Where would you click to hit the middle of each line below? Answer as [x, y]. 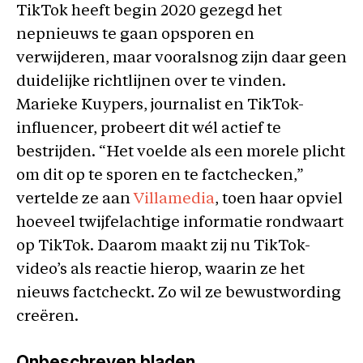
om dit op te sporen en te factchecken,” [160, 176]
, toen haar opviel [279, 199]
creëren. [47, 317]
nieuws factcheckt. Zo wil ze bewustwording [179, 293]
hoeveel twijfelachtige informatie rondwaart [180, 223]
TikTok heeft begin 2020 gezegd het [149, 11]
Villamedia [174, 199]
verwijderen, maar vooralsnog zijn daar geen [181, 58]
